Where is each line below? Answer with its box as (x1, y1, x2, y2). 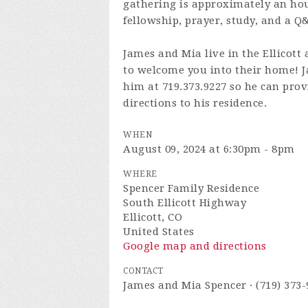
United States (123, 225, 195, 238)
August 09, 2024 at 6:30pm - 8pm (123, 143, 295, 155)
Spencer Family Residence (123, 182, 259, 195)
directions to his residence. (123, 97, 267, 109)
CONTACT (123, 266, 164, 276)
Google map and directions (123, 240, 267, 252)
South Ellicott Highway (123, 197, 246, 209)
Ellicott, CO (123, 211, 182, 223)
